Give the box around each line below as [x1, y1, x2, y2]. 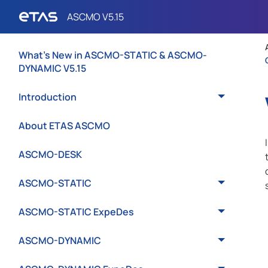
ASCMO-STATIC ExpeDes [19, 205, 134, 218]
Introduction [19, 90, 77, 103]
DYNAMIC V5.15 [19, 62, 86, 75]
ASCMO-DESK [19, 148, 82, 161]
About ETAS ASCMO [19, 119, 110, 132]
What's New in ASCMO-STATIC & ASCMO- [19, 48, 207, 62]
